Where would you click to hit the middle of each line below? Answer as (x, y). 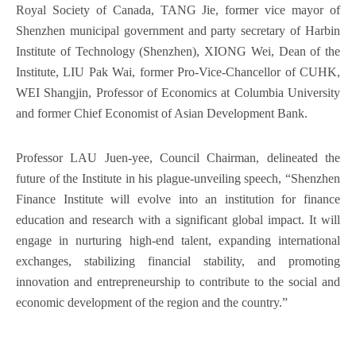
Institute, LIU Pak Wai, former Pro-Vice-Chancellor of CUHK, (178, 72)
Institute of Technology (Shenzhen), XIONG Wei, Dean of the (178, 51)
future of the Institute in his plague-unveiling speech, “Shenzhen (178, 178)
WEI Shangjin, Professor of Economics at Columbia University (178, 93)
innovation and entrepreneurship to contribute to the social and (178, 282)
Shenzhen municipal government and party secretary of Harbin (178, 31)
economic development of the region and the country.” (152, 302)
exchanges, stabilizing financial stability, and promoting (178, 261)
